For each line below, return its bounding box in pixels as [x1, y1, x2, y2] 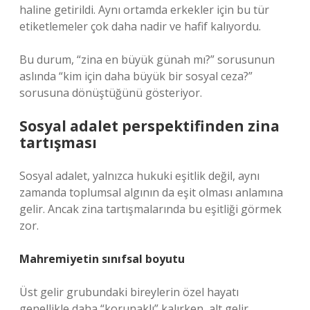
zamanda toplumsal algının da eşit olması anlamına [19, 185, 283, 200]
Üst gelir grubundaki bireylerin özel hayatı [19, 284, 239, 300]
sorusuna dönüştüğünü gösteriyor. [19, 85, 202, 100]
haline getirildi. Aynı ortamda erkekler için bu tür [19, 2, 269, 17]
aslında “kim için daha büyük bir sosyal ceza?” [19, 69, 253, 84]
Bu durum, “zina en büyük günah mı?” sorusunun [19, 52, 275, 67]
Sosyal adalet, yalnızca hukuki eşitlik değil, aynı [19, 168, 259, 183]
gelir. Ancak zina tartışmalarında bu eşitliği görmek [19, 201, 282, 217]
